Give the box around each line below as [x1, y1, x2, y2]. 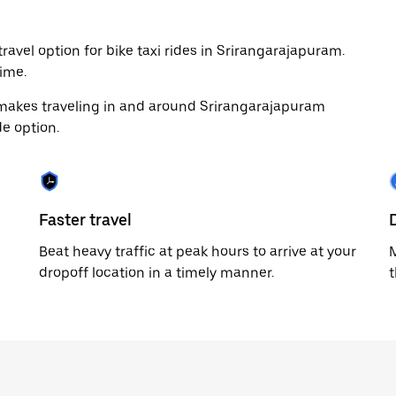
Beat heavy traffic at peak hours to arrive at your [39, 243, 356, 260]
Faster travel [39, 210, 132, 229]
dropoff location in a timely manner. [39, 264, 274, 281]
